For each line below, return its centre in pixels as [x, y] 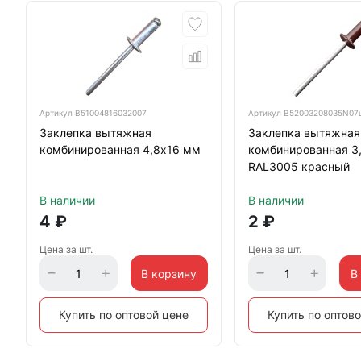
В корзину [169, 273]
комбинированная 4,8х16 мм [120, 149]
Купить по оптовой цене [124, 315]
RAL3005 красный [299, 166]
